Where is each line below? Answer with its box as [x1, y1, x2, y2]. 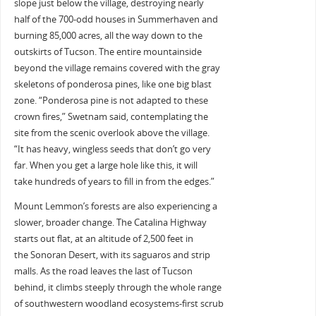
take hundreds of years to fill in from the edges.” [13, 175, 214, 188]
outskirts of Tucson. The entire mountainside [13, 45, 202, 58]
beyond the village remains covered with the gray [13, 61, 220, 74]
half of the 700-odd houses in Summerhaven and [13, 13, 218, 25]
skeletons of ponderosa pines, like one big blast [13, 78, 212, 90]
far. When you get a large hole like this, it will [13, 159, 197, 171]
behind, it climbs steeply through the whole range [13, 281, 221, 294]
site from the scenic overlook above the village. [13, 126, 209, 139]
